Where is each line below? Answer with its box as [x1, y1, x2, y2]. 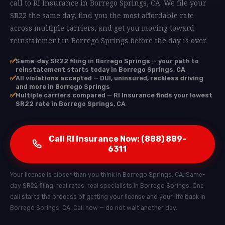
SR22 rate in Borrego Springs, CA [16, 99, 126, 107]
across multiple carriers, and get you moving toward [10, 23, 194, 33]
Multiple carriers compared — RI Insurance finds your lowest [16, 91, 212, 99]
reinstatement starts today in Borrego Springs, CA [16, 65, 185, 73]
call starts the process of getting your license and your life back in [10, 193, 205, 200]
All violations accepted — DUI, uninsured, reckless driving [16, 74, 203, 82]
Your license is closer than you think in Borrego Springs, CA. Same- [10, 171, 205, 178]
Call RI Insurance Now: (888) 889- [48, 134, 186, 144]
